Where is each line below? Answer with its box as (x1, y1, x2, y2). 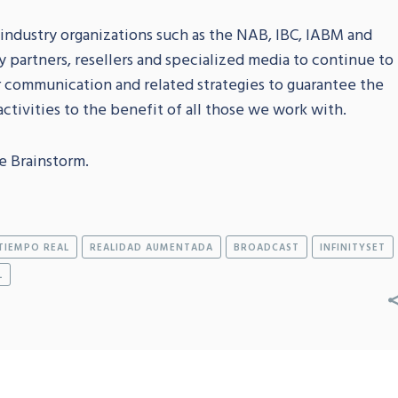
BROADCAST (234, 240, 299, 255)
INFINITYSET (320, 240, 386, 255)
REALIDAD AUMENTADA (90, 240, 213, 255)
